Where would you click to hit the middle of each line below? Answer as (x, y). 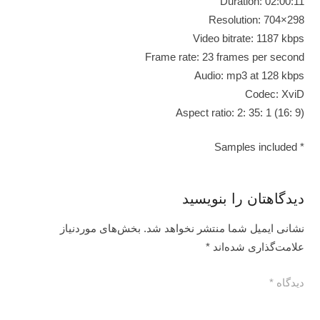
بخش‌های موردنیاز (100, 228)
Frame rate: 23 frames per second (224, 56)
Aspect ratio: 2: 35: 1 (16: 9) (240, 112)
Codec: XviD (274, 94)
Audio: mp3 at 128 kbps (249, 75)
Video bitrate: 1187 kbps (248, 38)
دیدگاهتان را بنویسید (241, 199)
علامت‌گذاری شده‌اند (257, 247)
